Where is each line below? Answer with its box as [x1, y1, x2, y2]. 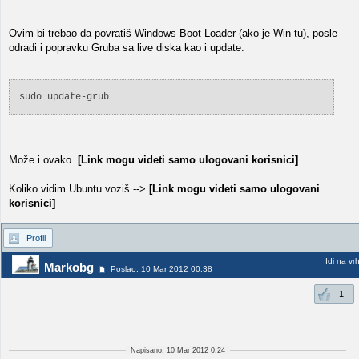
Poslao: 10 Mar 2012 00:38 [111, 264, 212, 274]
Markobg [44, 260, 94, 275]
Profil [26, 233, 46, 243]
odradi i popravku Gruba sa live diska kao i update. [9, 42, 244, 54]
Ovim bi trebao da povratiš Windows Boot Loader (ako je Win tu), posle [9, 27, 337, 39]
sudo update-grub [19, 91, 109, 103]
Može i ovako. [9, 154, 78, 166]
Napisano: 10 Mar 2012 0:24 [130, 346, 225, 354]
